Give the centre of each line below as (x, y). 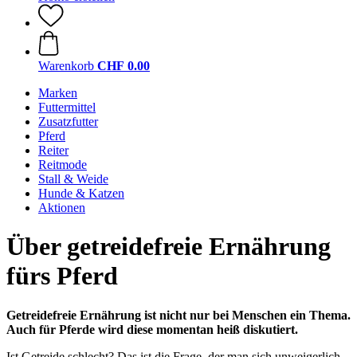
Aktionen (62, 208)
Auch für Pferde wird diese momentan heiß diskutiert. (152, 329)
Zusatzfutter (68, 122)
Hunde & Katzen (81, 193)
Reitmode (63, 165)
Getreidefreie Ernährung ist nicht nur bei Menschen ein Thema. (178, 315)
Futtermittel (67, 107)
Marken (58, 93)
